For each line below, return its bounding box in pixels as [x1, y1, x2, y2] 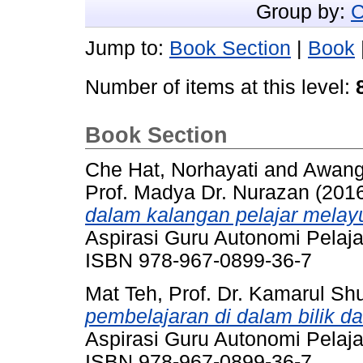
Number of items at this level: [85, 75, 356, 98]
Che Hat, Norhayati [85, 159, 258, 181]
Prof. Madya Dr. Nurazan [85, 181, 310, 204]
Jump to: [85, 36, 169, 59]
